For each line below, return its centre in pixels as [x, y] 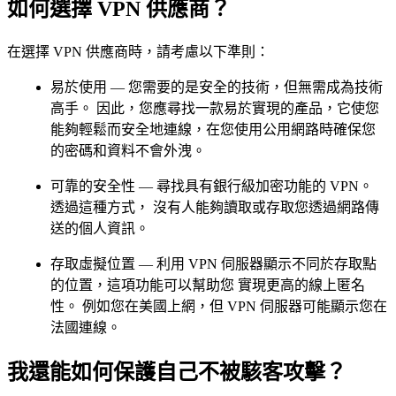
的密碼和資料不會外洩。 [130, 150]
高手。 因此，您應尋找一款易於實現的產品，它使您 [215, 108]
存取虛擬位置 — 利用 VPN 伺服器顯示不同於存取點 [213, 263]
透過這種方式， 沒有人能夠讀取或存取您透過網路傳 [215, 207]
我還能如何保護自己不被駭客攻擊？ [177, 372]
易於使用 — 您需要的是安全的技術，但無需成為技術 [217, 87]
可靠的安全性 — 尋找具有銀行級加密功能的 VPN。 [212, 186]
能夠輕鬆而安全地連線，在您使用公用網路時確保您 [213, 129]
